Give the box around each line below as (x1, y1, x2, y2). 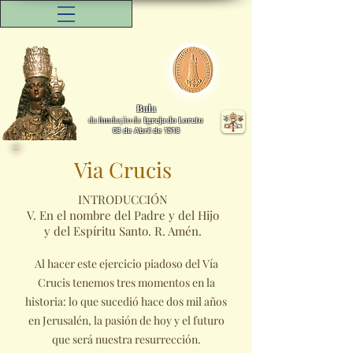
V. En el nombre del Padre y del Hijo (27, 207, 219, 223)
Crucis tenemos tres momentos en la (37, 275, 215, 290)
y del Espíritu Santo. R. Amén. (44, 223, 202, 239)
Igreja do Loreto (143, 114, 203, 125)
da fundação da (88, 114, 141, 125)
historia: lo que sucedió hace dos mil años (25, 294, 227, 309)
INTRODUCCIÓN (78, 191, 168, 207)
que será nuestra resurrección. (51, 332, 201, 347)
